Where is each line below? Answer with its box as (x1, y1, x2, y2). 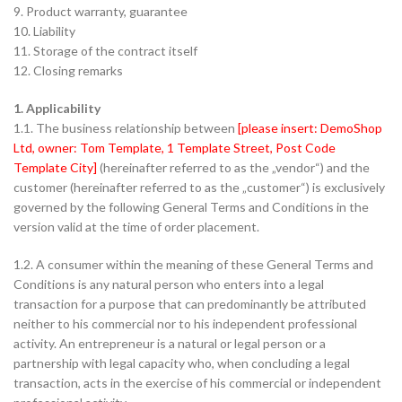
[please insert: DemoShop (238, 120, 382, 135)
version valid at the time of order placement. (13, 219, 259, 234)
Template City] (13, 160, 97, 175)
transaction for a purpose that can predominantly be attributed (13, 296, 366, 311)
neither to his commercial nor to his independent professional (13, 316, 357, 331)
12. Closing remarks (13, 63, 123, 78)
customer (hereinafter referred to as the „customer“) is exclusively (13, 179, 385, 195)
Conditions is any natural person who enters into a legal (13, 276, 324, 292)
